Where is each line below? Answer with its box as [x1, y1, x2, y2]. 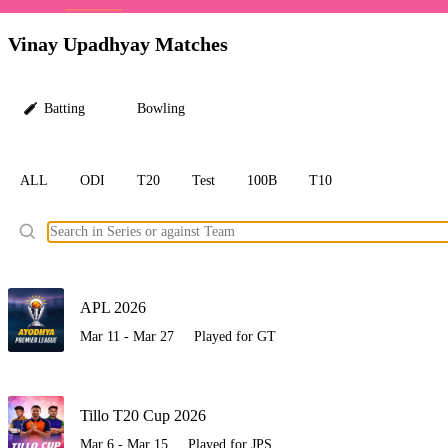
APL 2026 [80, 299, 146, 317]
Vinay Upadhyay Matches [8, 33, 228, 55]
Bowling [137, 101, 185, 117]
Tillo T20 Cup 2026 [80, 407, 206, 425]
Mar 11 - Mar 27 [80, 329, 174, 345]
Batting [44, 101, 85, 117]
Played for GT [194, 329, 276, 345]
